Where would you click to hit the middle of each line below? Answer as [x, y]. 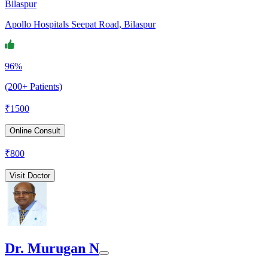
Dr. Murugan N [52, 248]
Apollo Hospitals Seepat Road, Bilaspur [80, 24]
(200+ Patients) [33, 86]
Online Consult [35, 130]
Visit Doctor [30, 175]
